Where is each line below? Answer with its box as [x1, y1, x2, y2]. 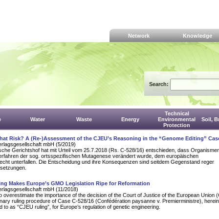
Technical [164, 110, 189, 116]
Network [128, 33, 150, 39]
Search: [149, 81, 170, 87]
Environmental [158, 116, 196, 122]
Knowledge [183, 33, 212, 39]
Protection [163, 122, 190, 128]
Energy [121, 116, 139, 122]
